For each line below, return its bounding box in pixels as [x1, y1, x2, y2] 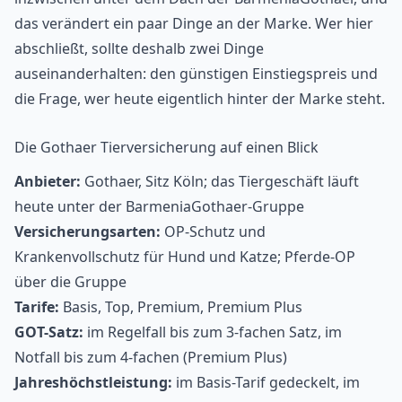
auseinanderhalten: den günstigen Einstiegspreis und [14, 63, 378, 83]
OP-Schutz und [161, 221, 266, 241]
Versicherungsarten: [14, 221, 161, 241]
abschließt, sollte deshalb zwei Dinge [14, 38, 264, 58]
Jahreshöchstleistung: [14, 371, 172, 392]
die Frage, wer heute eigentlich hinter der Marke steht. [14, 88, 385, 109]
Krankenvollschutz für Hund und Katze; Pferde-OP [14, 246, 355, 267]
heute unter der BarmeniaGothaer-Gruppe [14, 196, 304, 216]
